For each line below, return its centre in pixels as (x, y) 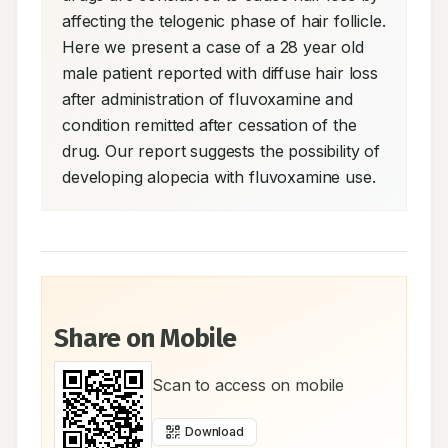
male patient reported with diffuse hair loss (220, 73)
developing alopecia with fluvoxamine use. (219, 177)
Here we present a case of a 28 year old (213, 47)
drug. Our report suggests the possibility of (221, 151)
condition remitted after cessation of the (209, 125)
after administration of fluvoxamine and (207, 99)
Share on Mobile (145, 338)
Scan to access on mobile (248, 385)
